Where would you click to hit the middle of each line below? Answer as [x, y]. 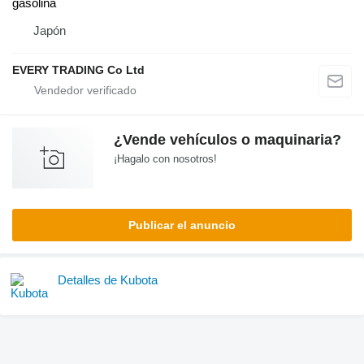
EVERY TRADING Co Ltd [78, 70]
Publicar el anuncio [182, 225]
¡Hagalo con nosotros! [165, 159]
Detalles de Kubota [108, 280]
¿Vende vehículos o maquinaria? [227, 140]
